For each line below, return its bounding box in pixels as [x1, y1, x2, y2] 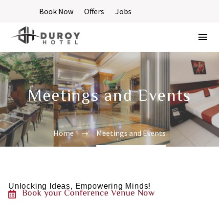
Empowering [75, 182, 123, 190]
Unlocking [8, 182, 47, 190]
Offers [84, 6, 105, 16]
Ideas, [49, 182, 73, 190]
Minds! [125, 182, 151, 190]
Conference [64, 187, 109, 200]
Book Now [39, 6, 73, 16]
